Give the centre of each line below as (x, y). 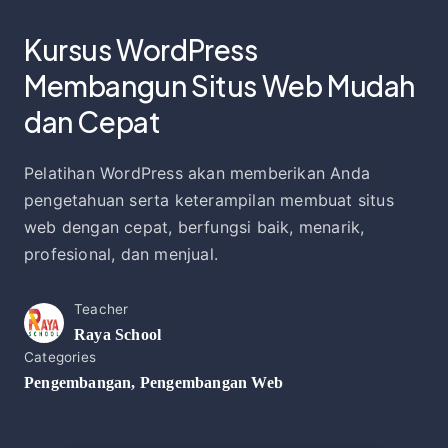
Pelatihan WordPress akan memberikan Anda (197, 173)
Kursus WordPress (141, 49)
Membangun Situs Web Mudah (220, 85)
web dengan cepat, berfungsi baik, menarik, (194, 227)
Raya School (118, 334)
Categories (60, 357)
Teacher (101, 309)
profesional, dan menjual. (121, 254)
